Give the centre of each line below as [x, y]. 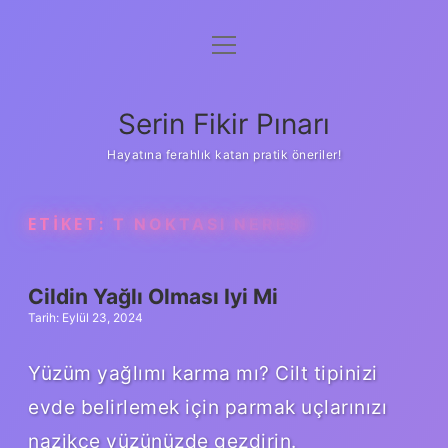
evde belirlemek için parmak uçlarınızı [207, 406]
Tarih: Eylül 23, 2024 [85, 317]
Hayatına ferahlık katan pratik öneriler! [224, 154]
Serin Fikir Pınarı [224, 124]
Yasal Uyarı [224, 146]
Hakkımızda [224, 97]
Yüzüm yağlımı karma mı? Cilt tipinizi [203, 372]
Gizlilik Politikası [224, 48]
